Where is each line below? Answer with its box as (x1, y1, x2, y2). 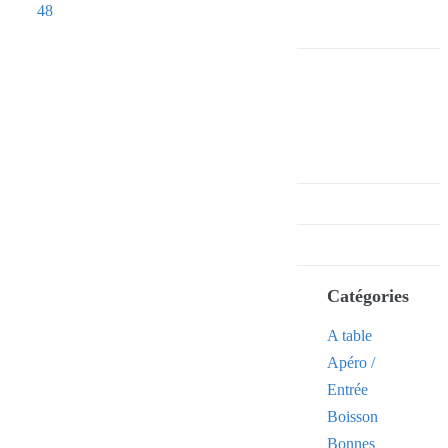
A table (327, 327, 373, 345)
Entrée (327, 381, 369, 399)
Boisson (327, 408, 379, 426)
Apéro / (327, 354, 376, 372)
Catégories (327, 286, 410, 307)
